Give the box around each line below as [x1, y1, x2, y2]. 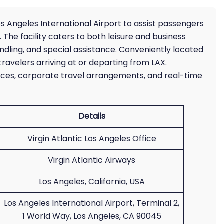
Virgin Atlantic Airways [48, 154, 135, 166]
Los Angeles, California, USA [38, 176, 145, 187]
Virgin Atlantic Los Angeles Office [27, 133, 156, 144]
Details [78, 110, 105, 122]
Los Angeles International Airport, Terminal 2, [4, 197, 179, 209]
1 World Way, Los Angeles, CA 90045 [22, 210, 161, 222]
